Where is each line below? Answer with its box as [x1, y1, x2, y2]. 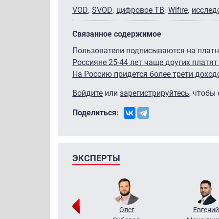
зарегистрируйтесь [120, 88, 189, 98]
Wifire [168, 5, 188, 15]
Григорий [32, 205, 63, 214]
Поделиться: [72, 108, 119, 117]
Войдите [72, 88, 103, 98]
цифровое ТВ [116, 5, 164, 15]
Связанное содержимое [72, 29, 161, 39]
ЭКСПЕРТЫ [72, 153, 120, 163]
